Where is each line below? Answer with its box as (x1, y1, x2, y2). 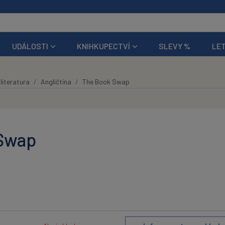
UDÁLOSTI (12, 41, 48, 51)
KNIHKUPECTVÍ (77, 41, 131, 51)
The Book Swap (82, 77, 130, 86)
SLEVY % (159, 41, 191, 51)
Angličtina (40, 77, 71, 86)
